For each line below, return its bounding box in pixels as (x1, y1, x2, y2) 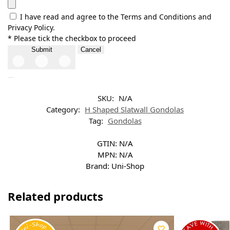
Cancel (81, 45, 101, 53)
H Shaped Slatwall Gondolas (85, 104, 184, 114)
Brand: (86, 160, 111, 171)
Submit (31, 45, 52, 53)
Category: (46, 104, 82, 114)
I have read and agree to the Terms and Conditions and (20, 11, 212, 22)
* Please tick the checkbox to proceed (8, 33, 136, 43)
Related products (8, 188, 103, 204)
